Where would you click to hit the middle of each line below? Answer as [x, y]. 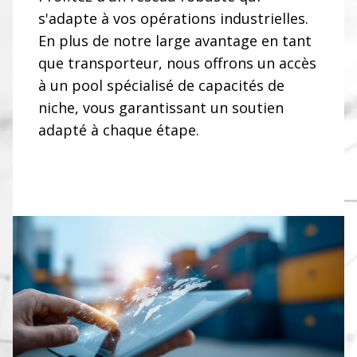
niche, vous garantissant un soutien [161, 107]
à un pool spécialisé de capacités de [161, 85]
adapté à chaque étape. [119, 129]
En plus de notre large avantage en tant [175, 40]
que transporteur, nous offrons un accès [177, 63]
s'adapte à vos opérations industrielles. [173, 18]
